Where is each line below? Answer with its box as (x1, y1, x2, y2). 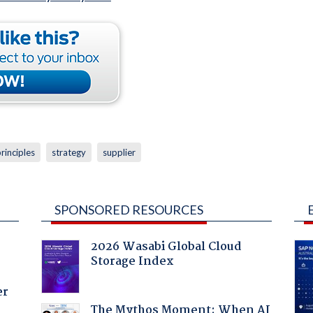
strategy (51, 146, 86, 158)
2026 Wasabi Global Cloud (90, 237, 242, 256)
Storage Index (90, 252, 174, 271)
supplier (102, 146, 136, 158)
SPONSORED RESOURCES (54, 201, 203, 217)
